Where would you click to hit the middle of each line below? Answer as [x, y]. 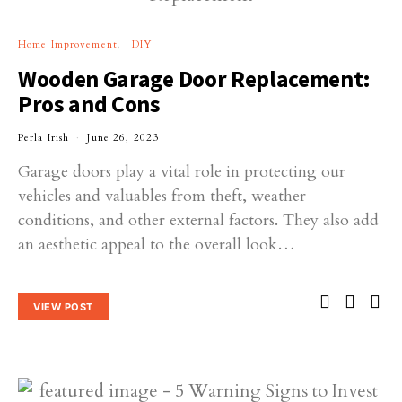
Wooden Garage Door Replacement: [195, 79]
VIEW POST [63, 307]
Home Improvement [68, 44]
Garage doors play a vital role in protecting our [182, 171]
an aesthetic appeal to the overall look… [157, 244]
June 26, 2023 [123, 137]
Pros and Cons [89, 104]
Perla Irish [44, 137]
